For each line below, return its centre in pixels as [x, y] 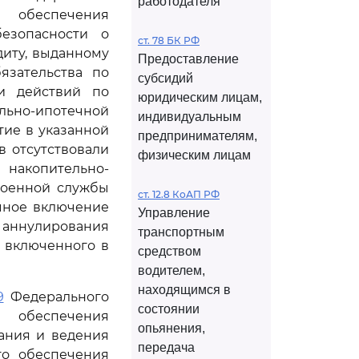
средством [169, 251]
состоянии [169, 309]
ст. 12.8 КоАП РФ [179, 194]
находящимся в [184, 290]
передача [166, 347]
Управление [174, 213]
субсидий [165, 78]
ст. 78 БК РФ [169, 40]
